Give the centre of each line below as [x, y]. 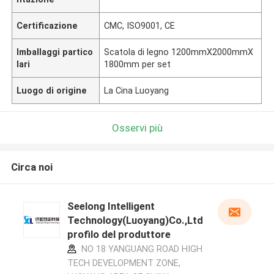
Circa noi [31, 167]
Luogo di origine [52, 90]
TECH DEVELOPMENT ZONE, [124, 263]
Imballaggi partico [55, 52]
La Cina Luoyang [137, 90]
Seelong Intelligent [111, 206]
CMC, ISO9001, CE [140, 25]
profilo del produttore [119, 235]
